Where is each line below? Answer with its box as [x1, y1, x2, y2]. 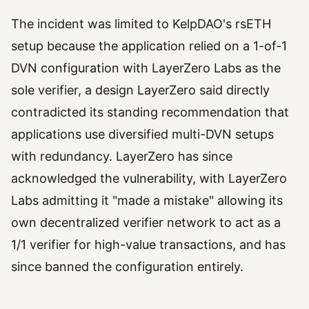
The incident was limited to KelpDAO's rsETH [11, 17, 271, 32]
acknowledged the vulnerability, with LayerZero [11, 171, 287, 186]
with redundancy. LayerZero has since [11, 149, 232, 164]
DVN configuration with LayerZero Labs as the [11, 61, 281, 76]
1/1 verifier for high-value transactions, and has [11, 237, 286, 252]
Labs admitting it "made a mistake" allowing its [11, 193, 283, 208]
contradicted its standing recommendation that [11, 105, 289, 120]
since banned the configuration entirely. [11, 259, 243, 275]
